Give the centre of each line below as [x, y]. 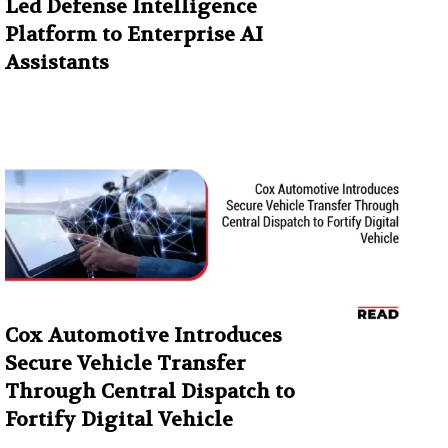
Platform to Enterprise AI [134, 35]
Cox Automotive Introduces [143, 335]
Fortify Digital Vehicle [119, 419]
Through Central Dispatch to [150, 391]
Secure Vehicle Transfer [125, 363]
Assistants [57, 63]
